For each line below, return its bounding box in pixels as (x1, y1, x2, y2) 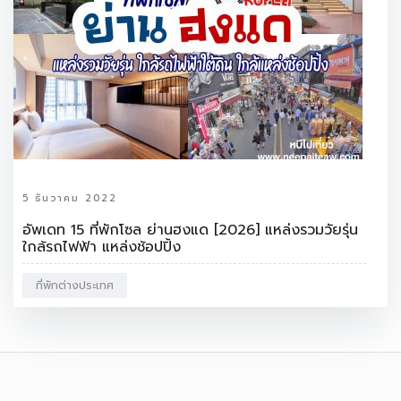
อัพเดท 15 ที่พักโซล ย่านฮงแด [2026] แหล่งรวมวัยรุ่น (22, 218, 358, 241)
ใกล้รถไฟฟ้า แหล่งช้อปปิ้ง (22, 235, 181, 258)
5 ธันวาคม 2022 (22, 190, 117, 206)
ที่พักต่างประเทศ (36, 277, 114, 294)
